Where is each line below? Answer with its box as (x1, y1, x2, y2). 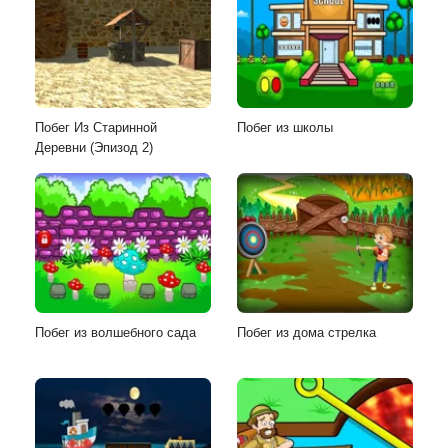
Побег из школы (237, 119, 333, 135)
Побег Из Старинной (35, 119, 157, 135)
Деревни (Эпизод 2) (35, 139, 153, 155)
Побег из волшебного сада (35, 324, 196, 340)
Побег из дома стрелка (237, 324, 376, 340)
